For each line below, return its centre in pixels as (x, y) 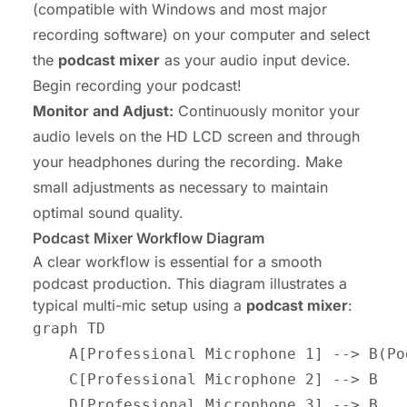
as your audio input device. (255, 60)
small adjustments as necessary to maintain (180, 188)
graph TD (69, 329)
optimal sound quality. (108, 213)
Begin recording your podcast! (137, 86)
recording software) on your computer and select (201, 35)
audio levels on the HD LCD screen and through (196, 137)
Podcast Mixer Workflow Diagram (149, 238)
